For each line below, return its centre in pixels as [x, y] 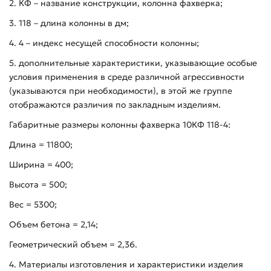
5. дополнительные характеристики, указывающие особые [133, 63]
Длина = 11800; [41, 144]
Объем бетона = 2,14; [54, 224]
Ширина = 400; [41, 164]
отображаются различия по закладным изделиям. [115, 104]
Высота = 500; [38, 184]
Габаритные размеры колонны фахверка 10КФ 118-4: [120, 124]
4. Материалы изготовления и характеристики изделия [126, 264]
